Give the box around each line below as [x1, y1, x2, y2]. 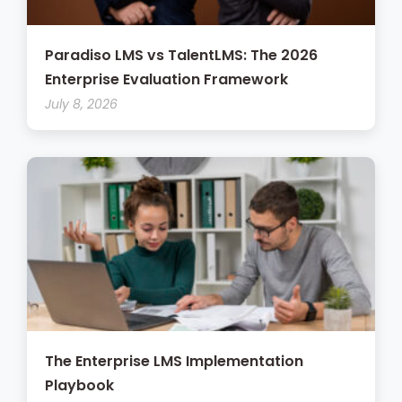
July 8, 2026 [45, 95, 118, 114]
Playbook [45, 375, 114, 397]
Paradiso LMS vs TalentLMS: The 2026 [45, 45, 318, 66]
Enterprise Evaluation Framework [45, 69, 288, 91]
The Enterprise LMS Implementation [45, 351, 303, 372]
